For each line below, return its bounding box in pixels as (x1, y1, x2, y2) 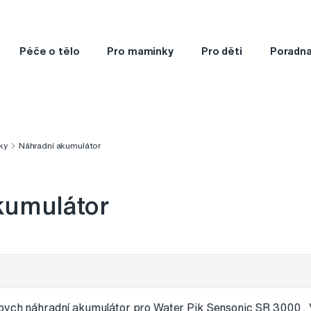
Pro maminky (107, 45, 174, 56)
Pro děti (201, 45, 242, 56)
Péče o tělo (19, 45, 80, 56)
